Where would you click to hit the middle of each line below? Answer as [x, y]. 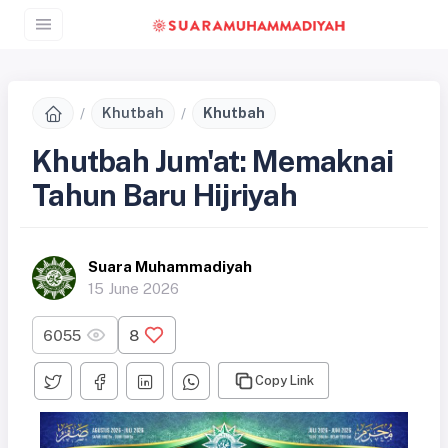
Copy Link [285, 381]
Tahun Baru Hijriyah [164, 195]
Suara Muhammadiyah [170, 266]
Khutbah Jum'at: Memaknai [213, 161]
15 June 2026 [133, 288]
